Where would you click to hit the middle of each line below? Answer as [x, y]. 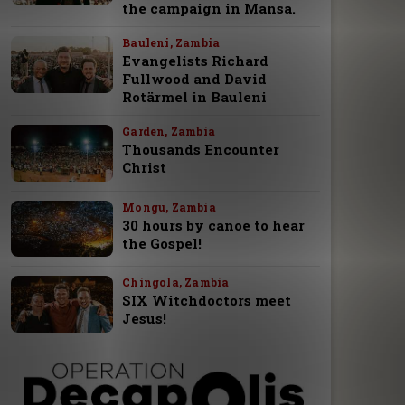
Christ [145, 168]
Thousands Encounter [201, 150]
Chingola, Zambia [176, 283]
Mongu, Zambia [169, 207]
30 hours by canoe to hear [214, 225]
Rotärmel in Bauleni [195, 97]
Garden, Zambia [169, 132]
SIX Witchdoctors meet [207, 301]
